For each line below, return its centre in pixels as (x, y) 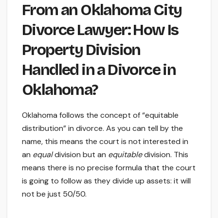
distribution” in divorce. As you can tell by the (102, 128)
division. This (165, 155)
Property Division (81, 50)
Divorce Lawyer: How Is (100, 30)
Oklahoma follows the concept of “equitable (100, 115)
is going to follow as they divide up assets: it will (106, 181)
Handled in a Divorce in (99, 70)
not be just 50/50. (54, 194)
